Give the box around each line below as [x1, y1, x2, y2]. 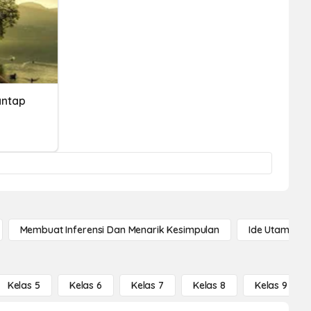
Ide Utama [249, 224, 296, 236]
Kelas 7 [131, 279, 164, 292]
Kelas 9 [254, 279, 287, 292]
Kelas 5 [7, 279, 40, 292]
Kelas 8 [192, 279, 226, 292]
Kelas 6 [69, 279, 102, 292]
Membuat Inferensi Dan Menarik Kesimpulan [19, 224, 219, 236]
